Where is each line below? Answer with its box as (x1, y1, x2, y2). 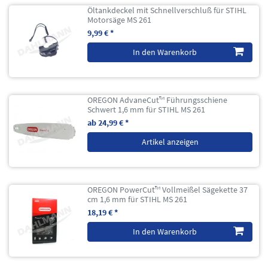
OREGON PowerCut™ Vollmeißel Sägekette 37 (87, 184, 248, 195)
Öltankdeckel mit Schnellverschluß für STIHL (87, 4, 247, 16)
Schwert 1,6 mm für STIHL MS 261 (87, 103, 206, 115)
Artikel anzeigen (141, 136, 199, 147)
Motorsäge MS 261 (87, 14, 152, 25)
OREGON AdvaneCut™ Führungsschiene (87, 94, 228, 105)
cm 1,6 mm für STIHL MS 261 (87, 193, 188, 205)
